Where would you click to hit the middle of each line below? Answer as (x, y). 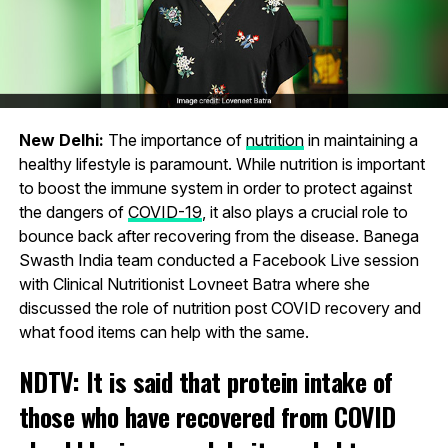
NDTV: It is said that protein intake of (205, 380)
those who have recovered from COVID (207, 415)
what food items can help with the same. (163, 331)
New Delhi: (61, 139)
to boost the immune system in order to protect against (215, 187)
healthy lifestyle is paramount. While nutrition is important (221, 163)
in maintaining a (360, 139)
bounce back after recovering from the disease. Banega (218, 235)
